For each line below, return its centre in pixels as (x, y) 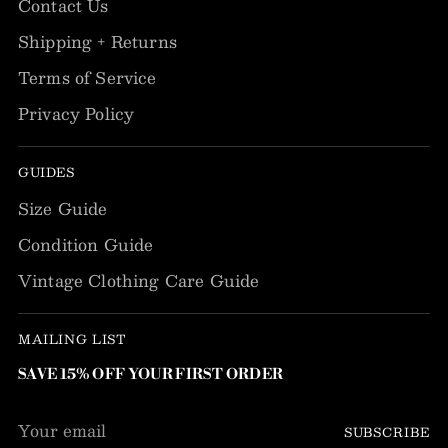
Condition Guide (86, 245)
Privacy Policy (76, 114)
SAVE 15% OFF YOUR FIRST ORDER (151, 375)
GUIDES (46, 172)
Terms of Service (87, 78)
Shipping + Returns (97, 42)
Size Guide (63, 209)
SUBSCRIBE (386, 431)
